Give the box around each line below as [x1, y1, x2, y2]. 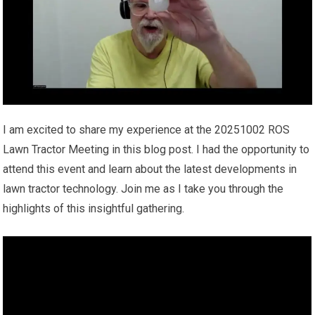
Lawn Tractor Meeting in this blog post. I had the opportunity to [3, 143, 310, 157]
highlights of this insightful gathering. [3, 202, 185, 216]
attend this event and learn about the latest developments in [3, 162, 297, 176]
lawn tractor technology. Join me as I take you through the [3, 182, 284, 196]
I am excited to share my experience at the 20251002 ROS [3, 123, 290, 137]
